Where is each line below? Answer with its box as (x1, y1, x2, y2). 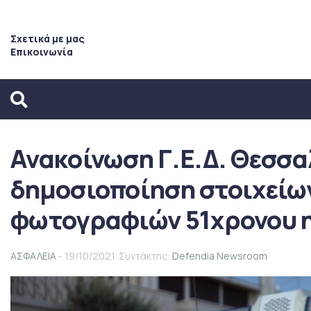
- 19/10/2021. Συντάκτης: (56, 249, 172, 262)
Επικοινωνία (10, 44, 73, 58)
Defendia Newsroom (172, 249, 267, 262)
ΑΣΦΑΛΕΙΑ (10, 249, 56, 262)
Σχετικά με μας (10, 31, 85, 45)
